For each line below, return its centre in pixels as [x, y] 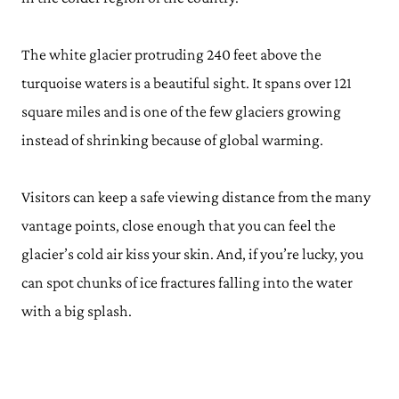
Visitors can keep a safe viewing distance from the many [196, 197]
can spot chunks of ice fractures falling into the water [187, 282]
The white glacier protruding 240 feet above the [171, 54]
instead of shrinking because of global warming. [172, 140]
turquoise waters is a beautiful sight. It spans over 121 [187, 83]
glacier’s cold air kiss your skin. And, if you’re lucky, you [192, 254]
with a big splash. [77, 311]
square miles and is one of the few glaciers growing [181, 111]
